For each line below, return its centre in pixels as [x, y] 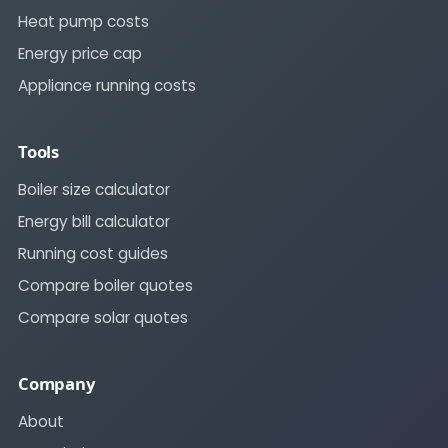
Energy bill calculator [94, 222]
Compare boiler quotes [105, 286]
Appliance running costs [107, 86]
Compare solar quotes [103, 318]
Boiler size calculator [94, 190]
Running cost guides [93, 254]
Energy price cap [80, 54]
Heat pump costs [83, 22]
